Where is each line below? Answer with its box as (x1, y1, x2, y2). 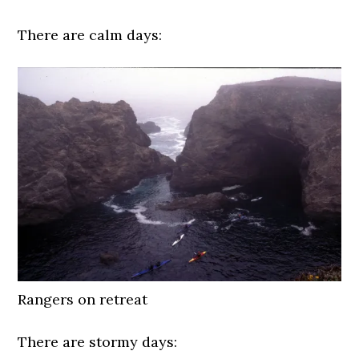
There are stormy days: (18, 333, 178, 352)
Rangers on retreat (18, 290, 148, 309)
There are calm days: (18, 25, 163, 44)
